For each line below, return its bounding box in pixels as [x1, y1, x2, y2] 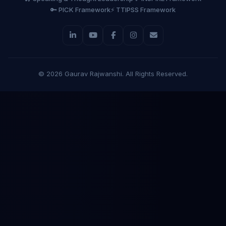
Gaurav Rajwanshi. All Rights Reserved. [63, 69, 188, 78]
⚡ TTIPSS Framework [110, 5, 176, 14]
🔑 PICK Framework [50, 5, 110, 14]
